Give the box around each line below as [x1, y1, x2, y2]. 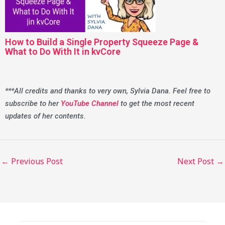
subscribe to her [5, 99, 61, 108]
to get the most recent [119, 99, 194, 108]
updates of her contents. [5, 111, 86, 121]
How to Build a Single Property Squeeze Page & [5, 37, 198, 48]
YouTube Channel [61, 99, 119, 108]
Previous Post [9, 155, 63, 167]
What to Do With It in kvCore [5, 46, 121, 57]
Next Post [177, 155, 216, 167]
